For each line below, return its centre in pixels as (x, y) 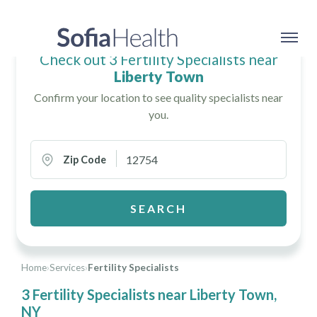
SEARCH (158, 208)
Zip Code (85, 160)
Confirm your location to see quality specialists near (158, 98)
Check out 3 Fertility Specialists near (158, 59)
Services (67, 268)
